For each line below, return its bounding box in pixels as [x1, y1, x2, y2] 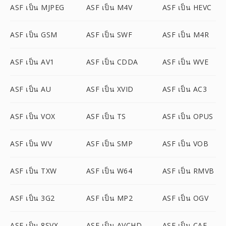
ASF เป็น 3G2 [10, 193, 55, 203]
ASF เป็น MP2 [86, 193, 133, 203]
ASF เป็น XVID [86, 84, 134, 94]
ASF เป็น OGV [162, 193, 209, 203]
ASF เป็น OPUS [162, 111, 213, 121]
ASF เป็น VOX [10, 111, 55, 121]
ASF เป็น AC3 [162, 84, 207, 94]
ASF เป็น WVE [162, 57, 209, 67]
